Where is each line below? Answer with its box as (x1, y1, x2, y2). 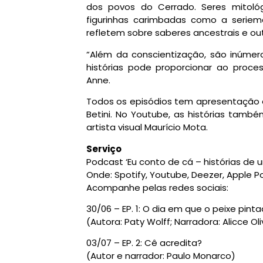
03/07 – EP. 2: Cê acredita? (86, 237, 202, 249)
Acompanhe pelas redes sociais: (86, 181, 228, 194)
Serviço (86, 142, 122, 155)
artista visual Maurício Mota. (86, 121, 210, 134)
